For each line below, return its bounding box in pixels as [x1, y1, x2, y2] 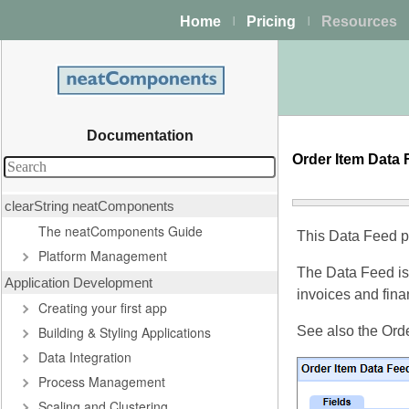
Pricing [246, 14, 296, 29]
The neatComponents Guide [38, 222, 203, 240]
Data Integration [38, 348, 131, 366]
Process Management [38, 372, 165, 391]
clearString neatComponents [5, 198, 174, 214]
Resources [321, 14, 397, 29]
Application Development [5, 275, 152, 290]
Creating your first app [38, 299, 167, 317]
